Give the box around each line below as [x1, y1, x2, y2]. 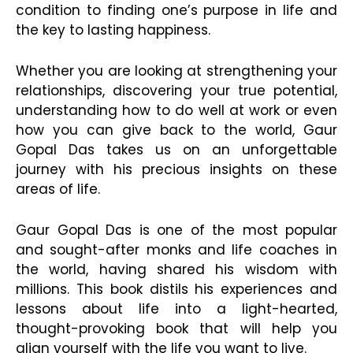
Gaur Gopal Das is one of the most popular [16, 221, 337, 240]
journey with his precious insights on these [16, 160, 337, 180]
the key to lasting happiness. [16, 20, 210, 40]
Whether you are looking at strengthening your [16, 61, 337, 81]
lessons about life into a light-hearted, [16, 299, 337, 319]
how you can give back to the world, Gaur [16, 121, 337, 140]
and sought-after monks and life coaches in [16, 240, 337, 260]
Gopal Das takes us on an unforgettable [16, 140, 337, 160]
